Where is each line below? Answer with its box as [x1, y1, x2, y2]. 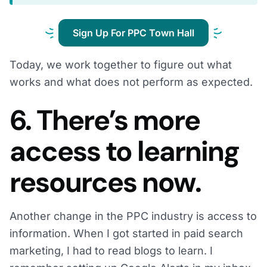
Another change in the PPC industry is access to [10, 210, 257, 223]
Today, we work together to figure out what [10, 58, 232, 72]
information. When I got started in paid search [10, 227, 243, 240]
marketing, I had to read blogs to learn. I [10, 244, 213, 257]
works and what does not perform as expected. [10, 76, 253, 89]
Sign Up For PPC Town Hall [73, 27, 194, 39]
